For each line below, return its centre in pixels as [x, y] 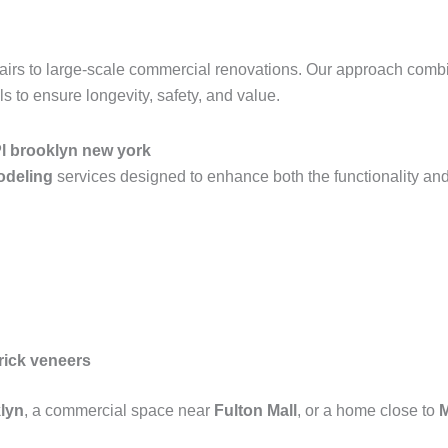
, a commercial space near [119, 410]
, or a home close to [368, 410]
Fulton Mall [255, 410]
